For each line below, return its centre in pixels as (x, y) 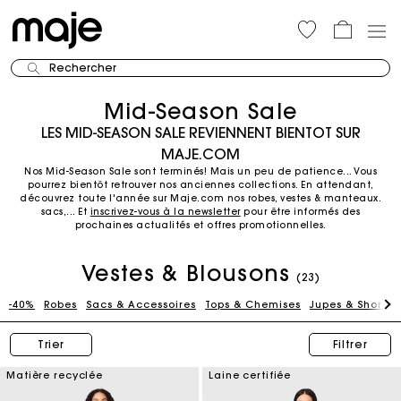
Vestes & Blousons (186, 273)
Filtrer (350, 344)
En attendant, (336, 185)
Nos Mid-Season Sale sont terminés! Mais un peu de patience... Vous (200, 171)
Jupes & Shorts (351, 304)
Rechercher (83, 68)
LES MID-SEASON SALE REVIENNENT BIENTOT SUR (200, 132)
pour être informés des (300, 212)
